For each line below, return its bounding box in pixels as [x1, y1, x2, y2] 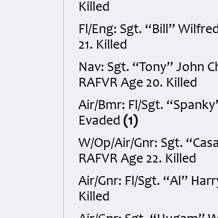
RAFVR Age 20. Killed [78, 77, 197, 91]
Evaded [78, 115, 123, 128]
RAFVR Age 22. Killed [78, 153, 196, 166]
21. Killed [78, 39, 127, 53]
